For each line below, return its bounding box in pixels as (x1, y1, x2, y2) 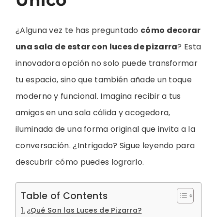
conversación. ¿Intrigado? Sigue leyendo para (15, 139, 195, 151)
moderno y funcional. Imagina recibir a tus (15, 90, 181, 102)
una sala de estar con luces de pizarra (15, 41, 178, 52)
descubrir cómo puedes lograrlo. (15, 156, 144, 168)
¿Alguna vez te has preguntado (15, 24, 140, 36)
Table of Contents (21, 189, 108, 202)
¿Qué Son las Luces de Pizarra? (26, 205, 142, 215)
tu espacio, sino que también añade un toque (15, 74, 192, 85)
